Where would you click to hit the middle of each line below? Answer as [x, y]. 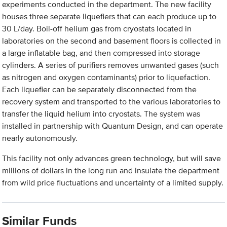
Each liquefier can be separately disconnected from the [100, 90]
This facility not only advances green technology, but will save [112, 159]
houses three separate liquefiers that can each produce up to [109, 17]
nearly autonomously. [40, 138]
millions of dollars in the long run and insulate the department [111, 171]
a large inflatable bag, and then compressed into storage [101, 53]
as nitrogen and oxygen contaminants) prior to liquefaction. [106, 78]
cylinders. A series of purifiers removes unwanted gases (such [111, 65]
